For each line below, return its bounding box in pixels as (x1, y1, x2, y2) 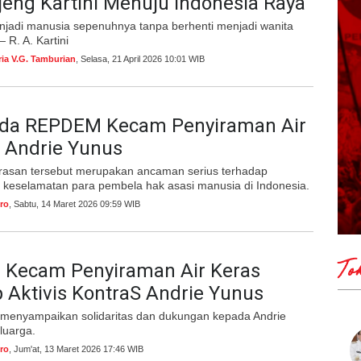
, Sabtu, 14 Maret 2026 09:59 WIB (9, 199, 140, 209)
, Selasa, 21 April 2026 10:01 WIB (76, 54, 205, 64)
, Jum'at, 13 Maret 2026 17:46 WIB (9, 344, 143, 354)
